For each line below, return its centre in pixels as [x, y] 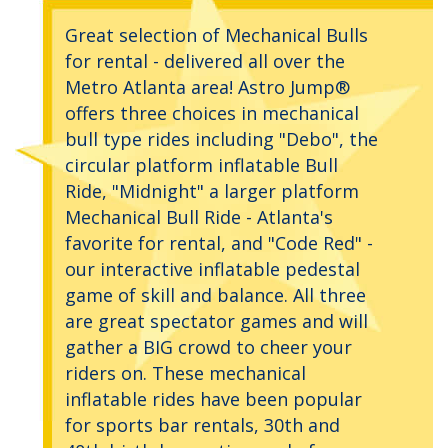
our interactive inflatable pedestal [212, 269]
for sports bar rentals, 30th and [202, 425]
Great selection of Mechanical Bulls [216, 35]
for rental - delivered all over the [205, 61]
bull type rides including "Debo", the [221, 139]
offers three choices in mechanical [212, 113]
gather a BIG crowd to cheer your [208, 347]
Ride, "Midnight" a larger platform [212, 191]
